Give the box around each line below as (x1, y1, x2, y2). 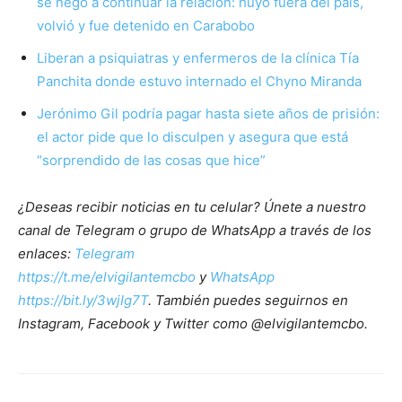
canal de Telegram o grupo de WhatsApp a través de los (18, 222, 371, 240)
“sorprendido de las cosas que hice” (37, 152, 269, 170)
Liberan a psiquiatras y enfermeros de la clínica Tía (37, 49, 359, 67)
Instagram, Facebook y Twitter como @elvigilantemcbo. (18, 315, 368, 333)
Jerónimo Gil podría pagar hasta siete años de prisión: (37, 105, 380, 123)
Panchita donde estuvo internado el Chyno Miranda (37, 73, 362, 91)
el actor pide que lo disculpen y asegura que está (37, 128, 348, 146)
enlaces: (18, 245, 74, 263)
